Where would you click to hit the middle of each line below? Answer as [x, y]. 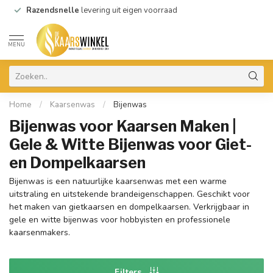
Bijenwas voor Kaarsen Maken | [123, 126]
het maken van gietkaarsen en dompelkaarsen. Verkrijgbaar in [129, 207]
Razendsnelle [53, 10]
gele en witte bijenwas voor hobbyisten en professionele [120, 220]
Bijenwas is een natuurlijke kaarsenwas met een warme [118, 181]
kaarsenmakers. [40, 232]
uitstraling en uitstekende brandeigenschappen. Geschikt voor [129, 194]
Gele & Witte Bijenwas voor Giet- [130, 144]
